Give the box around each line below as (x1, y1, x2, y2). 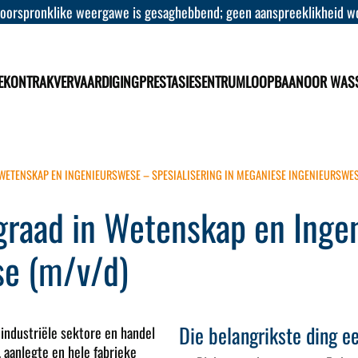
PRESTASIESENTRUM (138, 71, 245, 93)
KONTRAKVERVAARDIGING (2, 71, 139, 93)
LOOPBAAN (245, 71, 304, 93)
